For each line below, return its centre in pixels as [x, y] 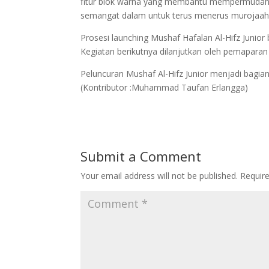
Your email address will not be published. [159, 176]
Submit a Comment [141, 156]
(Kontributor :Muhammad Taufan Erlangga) [165, 88]
